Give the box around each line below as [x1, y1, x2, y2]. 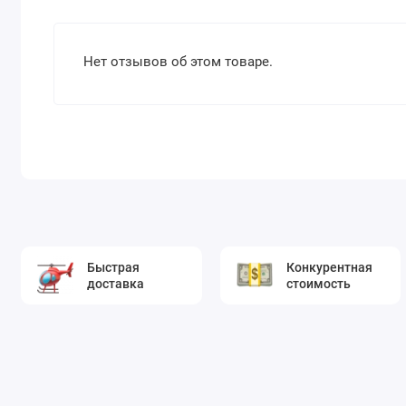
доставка [86, 275, 144, 291]
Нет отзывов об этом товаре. [83, 53, 274, 70]
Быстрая [86, 259, 140, 275]
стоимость [285, 275, 351, 291]
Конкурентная [285, 259, 372, 275]
